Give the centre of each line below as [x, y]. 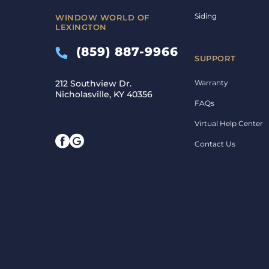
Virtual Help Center [229, 124]
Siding [206, 16]
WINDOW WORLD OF [102, 18]
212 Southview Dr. [93, 84]
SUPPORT [215, 59]
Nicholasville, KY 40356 [104, 95]
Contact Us [215, 144]
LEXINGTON [81, 27]
